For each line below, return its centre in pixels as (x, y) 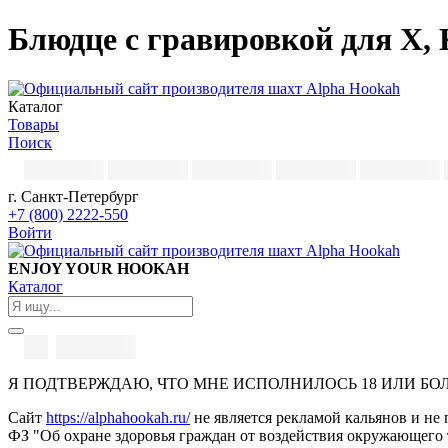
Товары (33, 124)
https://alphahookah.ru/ (118, 417)
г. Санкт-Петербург (73, 196)
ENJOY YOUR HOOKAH (98, 268)
